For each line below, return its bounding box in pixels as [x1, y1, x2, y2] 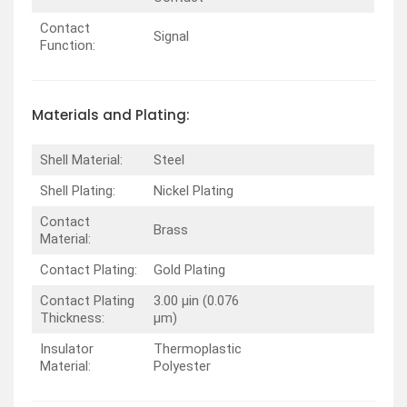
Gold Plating [153, 261, 225, 278]
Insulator [39, 340, 94, 357]
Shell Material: [39, 151, 123, 168]
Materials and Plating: [32, 105, 190, 125]
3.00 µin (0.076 [153, 292, 239, 309]
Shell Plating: [39, 182, 115, 199]
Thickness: [39, 309, 104, 326]
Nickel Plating [153, 182, 233, 199]
